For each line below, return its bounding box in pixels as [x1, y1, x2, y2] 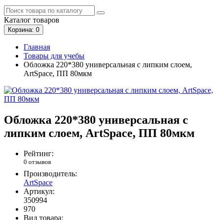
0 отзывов [24, 158, 51, 166]
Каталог [4, 15, 31, 24]
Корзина [8, 26, 32, 33]
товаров [31, 15, 59, 24]
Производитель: [24, 169, 77, 178]
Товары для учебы [24, 51, 84, 60]
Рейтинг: [24, 149, 54, 158]
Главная [24, 42, 50, 51]
